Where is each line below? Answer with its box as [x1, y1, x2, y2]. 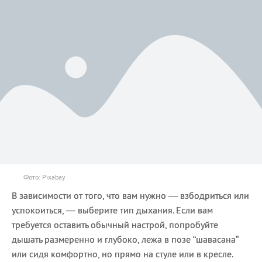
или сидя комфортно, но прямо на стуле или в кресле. [12, 247, 233, 260]
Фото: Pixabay [23, 172, 65, 181]
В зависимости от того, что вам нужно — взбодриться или [12, 189, 249, 201]
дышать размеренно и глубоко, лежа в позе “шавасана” [12, 233, 239, 245]
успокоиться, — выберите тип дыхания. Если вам [12, 204, 213, 216]
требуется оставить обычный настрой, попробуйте [12, 218, 218, 230]
